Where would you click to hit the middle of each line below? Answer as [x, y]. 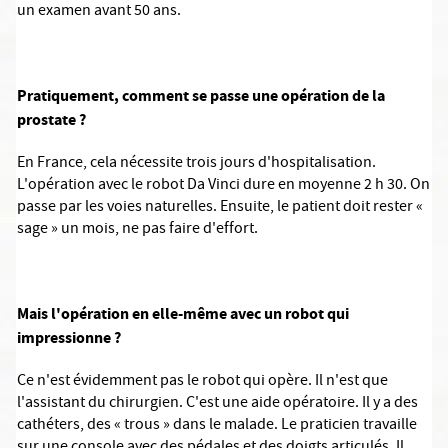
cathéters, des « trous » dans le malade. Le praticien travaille [217, 426]
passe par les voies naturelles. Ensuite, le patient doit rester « [220, 208]
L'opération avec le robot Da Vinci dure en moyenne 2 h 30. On [223, 186]
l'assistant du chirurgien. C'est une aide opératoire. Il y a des [217, 404]
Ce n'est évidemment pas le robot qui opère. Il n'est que [202, 382]
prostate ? [51, 119]
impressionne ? [69, 337]
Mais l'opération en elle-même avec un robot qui [183, 313]
